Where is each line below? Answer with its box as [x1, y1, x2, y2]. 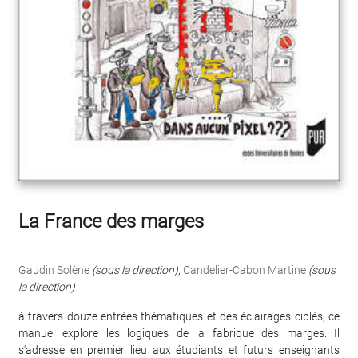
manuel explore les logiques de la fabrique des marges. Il [18, 327, 340, 340]
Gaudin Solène [18, 264, 89, 277]
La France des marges [18, 210, 204, 233]
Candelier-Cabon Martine [183, 264, 306, 277]
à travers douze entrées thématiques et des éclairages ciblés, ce [18, 310, 340, 324]
